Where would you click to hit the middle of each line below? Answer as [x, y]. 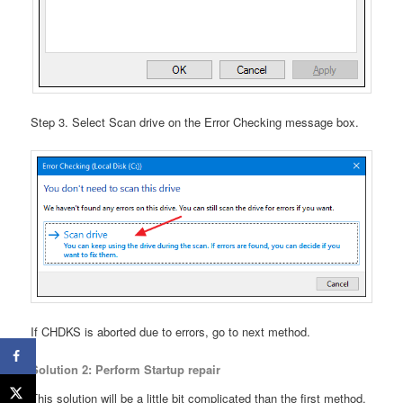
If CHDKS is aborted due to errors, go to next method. [171, 332]
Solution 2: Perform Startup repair [126, 370]
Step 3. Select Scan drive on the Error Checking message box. [195, 121]
